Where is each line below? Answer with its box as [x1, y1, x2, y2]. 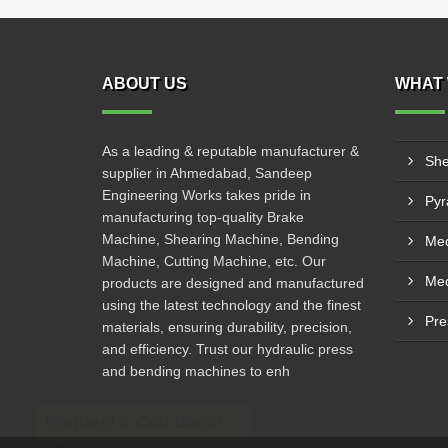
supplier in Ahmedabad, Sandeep [102, 165, 312, 181]
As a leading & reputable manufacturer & [102, 143, 359, 159]
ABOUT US [102, 75, 187, 92]
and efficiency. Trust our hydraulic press [102, 341, 353, 357]
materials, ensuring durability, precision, [102, 319, 352, 335]
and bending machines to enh [102, 363, 290, 379]
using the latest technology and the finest [102, 297, 361, 313]
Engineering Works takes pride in [102, 187, 311, 203]
